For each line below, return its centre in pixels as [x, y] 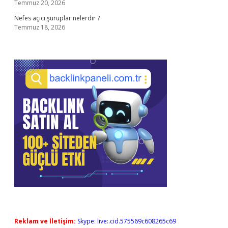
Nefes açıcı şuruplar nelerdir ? [57, 18]
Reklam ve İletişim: [45, 221]
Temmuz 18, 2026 [40, 27]
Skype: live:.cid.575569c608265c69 [127, 221]
